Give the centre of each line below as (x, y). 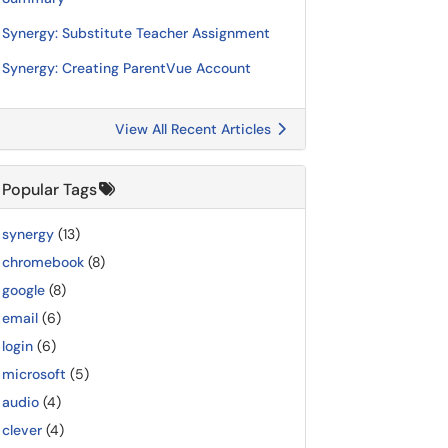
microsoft (34, 374)
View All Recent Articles (195, 129)
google (23, 290)
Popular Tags (49, 189)
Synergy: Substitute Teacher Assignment (136, 33)
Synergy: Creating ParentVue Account (126, 68)
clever (22, 430)
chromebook (43, 262)
